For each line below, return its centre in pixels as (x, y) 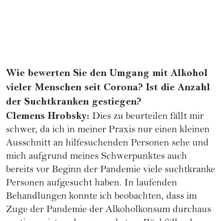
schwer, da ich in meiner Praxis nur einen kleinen (108, 131)
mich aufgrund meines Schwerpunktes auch (96, 157)
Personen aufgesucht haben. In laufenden (92, 184)
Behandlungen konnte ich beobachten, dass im (101, 197)
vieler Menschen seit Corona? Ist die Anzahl (108, 88)
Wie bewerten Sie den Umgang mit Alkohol (107, 73)
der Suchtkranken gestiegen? (74, 102)
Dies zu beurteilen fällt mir (148, 117)
